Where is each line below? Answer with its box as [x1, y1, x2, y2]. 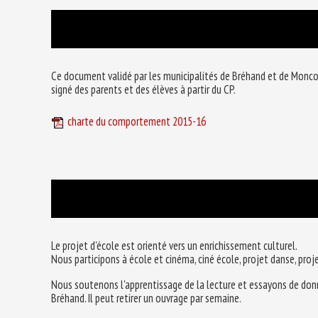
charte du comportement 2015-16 [67, 114, 206, 130]
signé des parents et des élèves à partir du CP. [51, 81, 236, 97]
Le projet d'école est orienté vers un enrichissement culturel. [51, 238, 297, 254]
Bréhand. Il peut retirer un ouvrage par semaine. [51, 290, 241, 306]
